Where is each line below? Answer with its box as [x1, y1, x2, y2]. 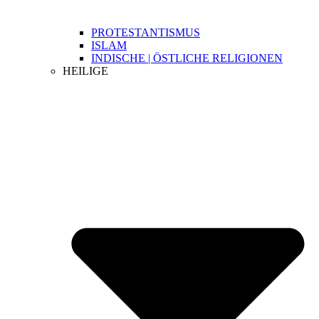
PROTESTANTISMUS [91, 26, 200, 39]
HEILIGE [63, 65, 108, 78]
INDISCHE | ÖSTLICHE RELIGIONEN [91, 52, 283, 65]
